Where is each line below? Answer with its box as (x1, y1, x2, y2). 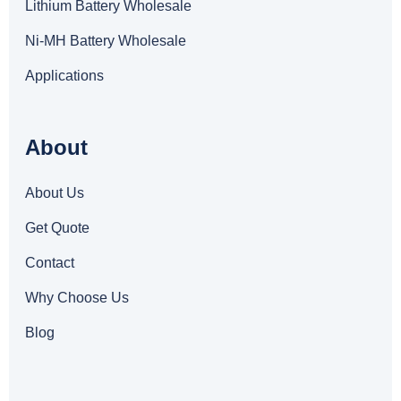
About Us (25, 185, 84, 200)
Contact (25, 255, 74, 270)
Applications (25, 68, 104, 83)
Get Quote (25, 220, 90, 235)
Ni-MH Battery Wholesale (25, 33, 186, 48)
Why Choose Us (25, 290, 129, 305)
